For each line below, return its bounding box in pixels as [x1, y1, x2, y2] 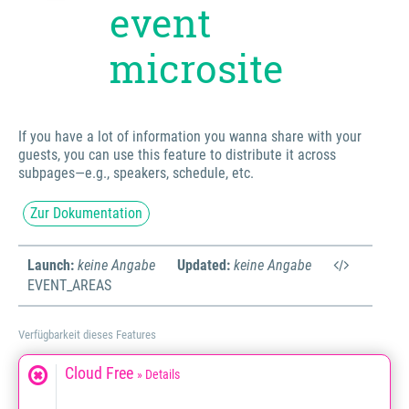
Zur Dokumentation [30, 204, 142, 222]
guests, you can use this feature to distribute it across [18, 146, 336, 163]
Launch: [27, 257, 74, 274]
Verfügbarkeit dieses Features [18, 328, 156, 341]
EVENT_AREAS [27, 277, 111, 294]
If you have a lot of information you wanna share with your [18, 128, 362, 145]
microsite [110, 43, 284, 93]
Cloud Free [65, 363, 137, 383]
